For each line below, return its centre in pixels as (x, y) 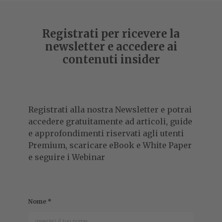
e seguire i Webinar (67, 157)
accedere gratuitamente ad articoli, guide (110, 121)
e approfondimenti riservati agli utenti (106, 133)
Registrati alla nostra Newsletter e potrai (110, 110)
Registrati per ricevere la (111, 34)
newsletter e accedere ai (111, 47)
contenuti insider (111, 59)
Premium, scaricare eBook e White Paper (110, 145)
